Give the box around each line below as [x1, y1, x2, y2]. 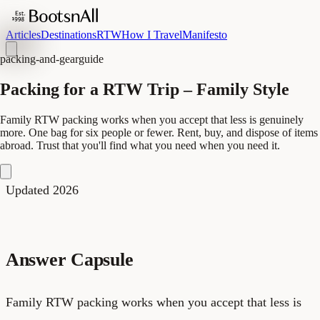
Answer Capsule [6, 249, 134, 270]
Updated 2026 [6, 182, 79, 197]
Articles [6, 29, 41, 41]
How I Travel [121, 29, 182, 41]
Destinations [41, 29, 96, 41]
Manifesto [182, 29, 227, 41]
